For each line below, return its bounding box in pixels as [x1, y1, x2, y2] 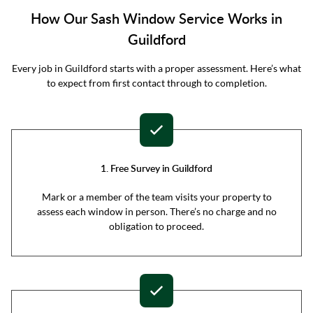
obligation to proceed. [109, 220, 204, 233]
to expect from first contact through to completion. [46, 77, 267, 89]
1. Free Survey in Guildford [101, 161, 212, 175]
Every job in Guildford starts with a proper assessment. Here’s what [12, 62, 301, 75]
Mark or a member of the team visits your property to [41, 191, 272, 203]
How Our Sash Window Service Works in [31, 8, 282, 29]
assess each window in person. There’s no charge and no [36, 205, 277, 218]
